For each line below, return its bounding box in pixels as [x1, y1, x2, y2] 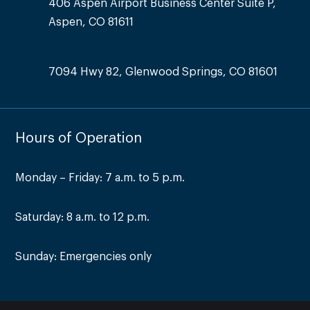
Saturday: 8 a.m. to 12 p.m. [15, 211, 150, 223]
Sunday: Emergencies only [15, 250, 152, 262]
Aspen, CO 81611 [48, 16, 134, 28]
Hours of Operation [15, 131, 143, 145]
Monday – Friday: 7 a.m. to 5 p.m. [15, 172, 185, 183]
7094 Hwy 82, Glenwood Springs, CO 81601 [48, 66, 277, 77]
